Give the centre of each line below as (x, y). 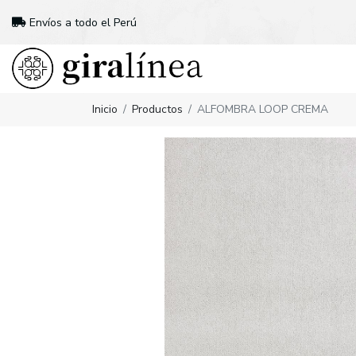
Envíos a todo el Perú (81, 22)
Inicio (105, 110)
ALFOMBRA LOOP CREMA (263, 110)
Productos (157, 110)
